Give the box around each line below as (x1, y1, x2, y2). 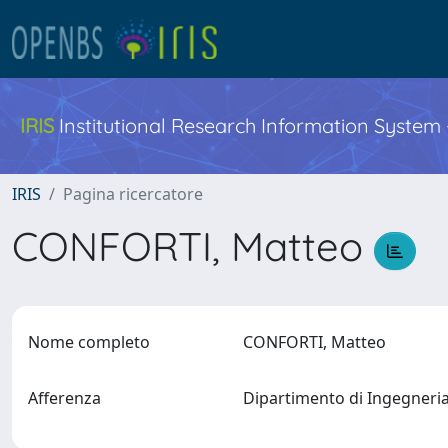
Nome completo (28, 331, 150, 353)
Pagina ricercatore (63, 183, 203, 205)
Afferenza (28, 387, 101, 409)
